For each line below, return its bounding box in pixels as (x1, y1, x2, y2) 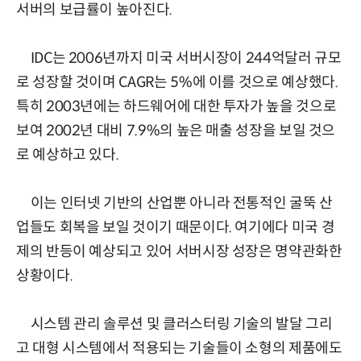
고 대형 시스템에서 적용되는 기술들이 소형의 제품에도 (16, 339, 342, 358)
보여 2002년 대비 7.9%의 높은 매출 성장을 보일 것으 (16, 122, 336, 140)
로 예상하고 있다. (16, 146, 119, 164)
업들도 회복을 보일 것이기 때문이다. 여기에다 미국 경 (16, 218, 335, 237)
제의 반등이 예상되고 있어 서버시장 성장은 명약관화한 (16, 243, 342, 261)
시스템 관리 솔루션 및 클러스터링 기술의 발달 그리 (16, 315, 333, 334)
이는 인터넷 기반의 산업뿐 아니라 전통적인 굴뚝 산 (16, 194, 333, 213)
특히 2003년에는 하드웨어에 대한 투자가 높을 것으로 (16, 98, 337, 116)
